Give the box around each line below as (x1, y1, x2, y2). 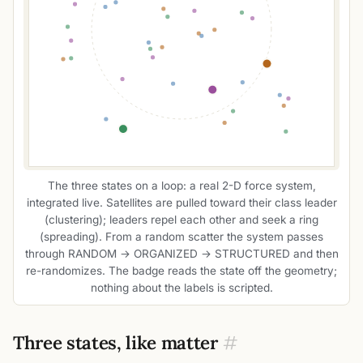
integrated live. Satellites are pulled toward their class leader (26, 196, 337, 210)
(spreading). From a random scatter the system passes (40, 230, 323, 244)
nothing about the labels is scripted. (90, 281, 273, 295)
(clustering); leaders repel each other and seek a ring (45, 213, 318, 227)
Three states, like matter (13, 330, 218, 354)
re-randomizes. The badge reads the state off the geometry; (26, 264, 337, 278)
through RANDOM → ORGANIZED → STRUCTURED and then (24, 247, 339, 261)
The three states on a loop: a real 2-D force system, (47, 179, 316, 193)
